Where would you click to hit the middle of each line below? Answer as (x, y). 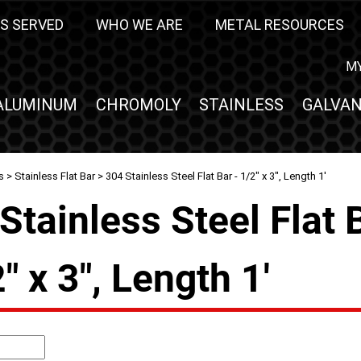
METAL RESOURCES (280, 25)
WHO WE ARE (139, 25)
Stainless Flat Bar (55, 176)
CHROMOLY (138, 105)
